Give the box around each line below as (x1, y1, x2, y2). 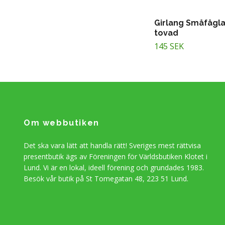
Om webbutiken (24, 118, 99, 128)
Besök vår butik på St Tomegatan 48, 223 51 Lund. (24, 173, 188, 183)
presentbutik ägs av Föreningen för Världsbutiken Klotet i (24, 151, 207, 161)
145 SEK (154, 40, 184, 52)
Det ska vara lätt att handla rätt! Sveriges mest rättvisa (24, 140, 201, 150)
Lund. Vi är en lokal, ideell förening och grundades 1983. (24, 162, 204, 172)
